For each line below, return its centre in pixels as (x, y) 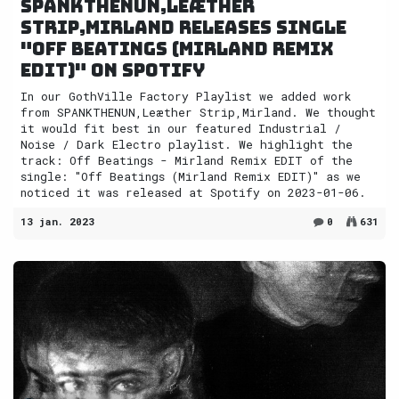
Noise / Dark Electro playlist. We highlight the (187, 144)
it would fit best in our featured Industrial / (181, 128)
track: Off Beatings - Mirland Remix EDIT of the (187, 160)
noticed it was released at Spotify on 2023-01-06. (193, 192)
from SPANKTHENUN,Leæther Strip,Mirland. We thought (198, 112)
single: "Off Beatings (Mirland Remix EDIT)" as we (191, 176)
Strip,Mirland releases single (183, 27)
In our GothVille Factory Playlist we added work (186, 96)
